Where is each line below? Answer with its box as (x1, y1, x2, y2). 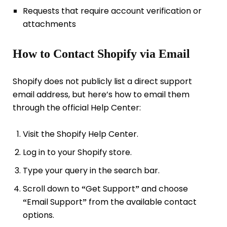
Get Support (85, 183, 135, 195)
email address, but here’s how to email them (13, 89, 190, 101)
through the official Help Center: (13, 102, 141, 114)
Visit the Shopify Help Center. (22, 128, 138, 140)
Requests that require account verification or (22, 5, 202, 17)
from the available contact (86, 196, 197, 208)
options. (22, 209, 54, 221)
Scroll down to (22, 183, 82, 195)
